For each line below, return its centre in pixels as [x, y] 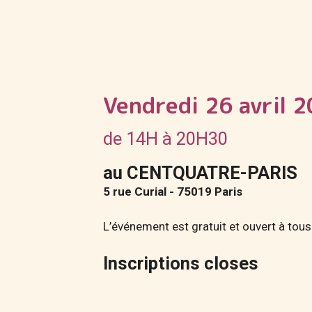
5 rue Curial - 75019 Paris [173, 191]
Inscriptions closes [181, 263]
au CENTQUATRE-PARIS [201, 172]
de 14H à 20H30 [166, 138]
